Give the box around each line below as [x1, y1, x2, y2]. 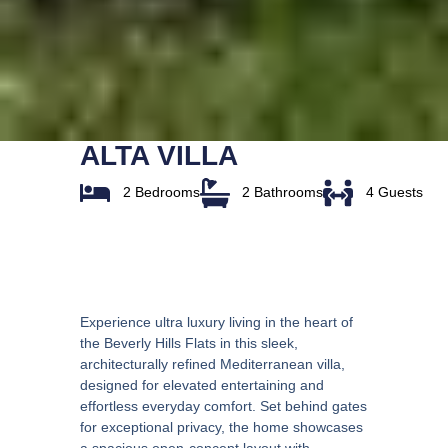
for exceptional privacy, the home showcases [80, 418, 363, 435]
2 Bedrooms [122, 184, 200, 201]
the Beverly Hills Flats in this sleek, [80, 334, 298, 351]
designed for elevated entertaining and [80, 376, 324, 393]
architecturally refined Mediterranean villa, [80, 355, 345, 372]
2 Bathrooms [242, 184, 323, 201]
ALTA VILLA [80, 139, 238, 171]
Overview [188, 244, 260, 265]
